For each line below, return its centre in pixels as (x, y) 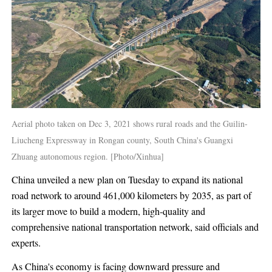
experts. (26, 243)
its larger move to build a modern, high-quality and (108, 212)
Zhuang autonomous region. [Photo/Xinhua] (89, 157)
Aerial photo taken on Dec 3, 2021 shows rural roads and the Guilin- (129, 124)
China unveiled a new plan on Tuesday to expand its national (127, 180)
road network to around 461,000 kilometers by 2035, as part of (131, 196)
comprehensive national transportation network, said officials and (135, 227)
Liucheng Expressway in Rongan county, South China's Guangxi (122, 140)
